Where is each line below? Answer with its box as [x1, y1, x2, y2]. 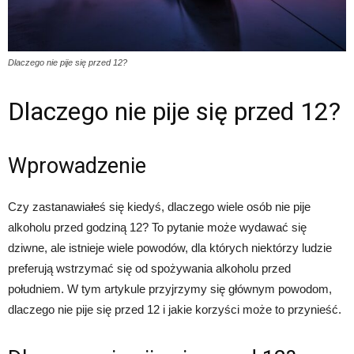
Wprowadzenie [8, 153, 146, 179]
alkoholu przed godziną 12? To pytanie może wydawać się [8, 220, 307, 235]
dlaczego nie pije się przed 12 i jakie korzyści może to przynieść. [8, 303, 341, 317]
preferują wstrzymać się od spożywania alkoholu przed [8, 262, 291, 276]
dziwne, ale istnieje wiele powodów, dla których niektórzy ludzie [8, 241, 332, 255]
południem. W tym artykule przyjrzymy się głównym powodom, [8, 282, 332, 296]
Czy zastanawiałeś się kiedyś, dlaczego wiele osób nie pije [8, 200, 311, 214]
